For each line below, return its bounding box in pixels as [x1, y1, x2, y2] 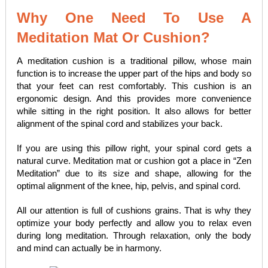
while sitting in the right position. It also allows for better [16, 106, 252, 116]
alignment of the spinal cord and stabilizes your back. [16, 118, 223, 129]
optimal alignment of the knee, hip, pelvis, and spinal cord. [16, 181, 240, 191]
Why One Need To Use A [16, 10, 252, 26]
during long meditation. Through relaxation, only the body [16, 230, 252, 240]
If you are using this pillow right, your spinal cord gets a [16, 143, 252, 153]
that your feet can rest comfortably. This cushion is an [16, 81, 252, 91]
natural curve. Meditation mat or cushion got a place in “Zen [16, 156, 252, 166]
